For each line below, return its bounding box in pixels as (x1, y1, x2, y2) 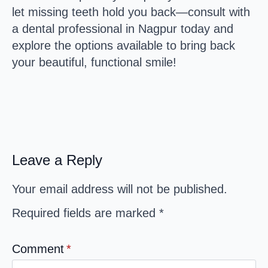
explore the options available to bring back (12, 38, 235, 52)
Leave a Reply (12, 151, 102, 168)
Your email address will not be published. (12, 182, 227, 196)
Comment (12, 242, 64, 255)
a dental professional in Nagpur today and (12, 22, 233, 35)
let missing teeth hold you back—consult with (12, 5, 250, 19)
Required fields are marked (12, 206, 159, 220)
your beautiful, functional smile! (12, 55, 176, 69)
